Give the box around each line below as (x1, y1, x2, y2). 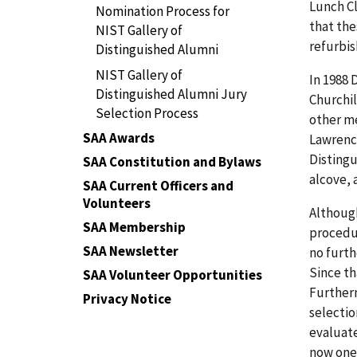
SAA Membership (83, 218, 186, 236)
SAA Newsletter (83, 242, 178, 260)
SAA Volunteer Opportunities (83, 266, 262, 284)
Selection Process (96, 104, 198, 122)
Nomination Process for (96, 2, 229, 20)
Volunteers (83, 194, 151, 212)
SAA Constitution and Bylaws (83, 153, 261, 171)
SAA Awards (83, 129, 155, 147)
